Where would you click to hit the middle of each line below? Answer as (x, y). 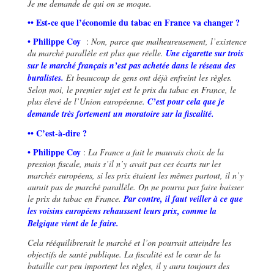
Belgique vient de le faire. (73, 223)
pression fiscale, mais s (67, 163)
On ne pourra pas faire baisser (191, 187)
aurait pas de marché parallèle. (83, 187)
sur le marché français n (71, 65)
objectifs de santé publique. (76, 254)
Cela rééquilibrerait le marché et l (86, 242)
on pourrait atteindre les (189, 242)
